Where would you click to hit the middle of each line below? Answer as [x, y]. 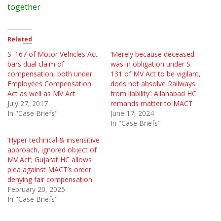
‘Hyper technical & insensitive [54, 140]
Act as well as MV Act [41, 93]
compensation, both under [50, 74]
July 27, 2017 [28, 103]
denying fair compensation [50, 179]
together [24, 7]
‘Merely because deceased [152, 54]
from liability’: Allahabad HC [153, 93]
